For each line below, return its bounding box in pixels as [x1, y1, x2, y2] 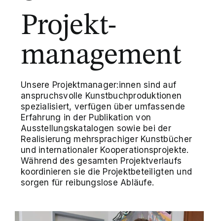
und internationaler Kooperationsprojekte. [21, 145, 189, 155]
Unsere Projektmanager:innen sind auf [21, 80, 177, 90]
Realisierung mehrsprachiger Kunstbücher [21, 134, 192, 145]
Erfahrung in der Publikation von [21, 112, 151, 123]
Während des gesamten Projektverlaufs [21, 156, 182, 166]
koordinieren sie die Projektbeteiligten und [21, 167, 192, 177]
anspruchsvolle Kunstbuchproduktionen [21, 91, 182, 101]
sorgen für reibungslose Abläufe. [21, 178, 154, 188]
